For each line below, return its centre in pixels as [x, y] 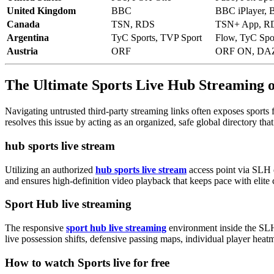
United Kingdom [41, 11]
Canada [23, 24]
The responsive [35, 228]
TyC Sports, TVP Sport [157, 38]
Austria [22, 51]
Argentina [28, 38]
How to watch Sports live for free [87, 262]
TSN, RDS [133, 24]
